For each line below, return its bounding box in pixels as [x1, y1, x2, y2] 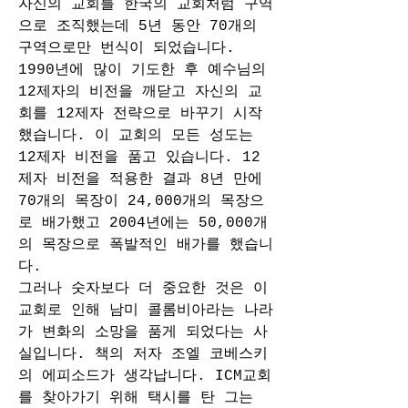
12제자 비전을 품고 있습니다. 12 [18, 149, 260, 166]
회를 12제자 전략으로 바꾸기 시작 [18, 106, 262, 122]
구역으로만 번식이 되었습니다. [18, 40, 235, 56]
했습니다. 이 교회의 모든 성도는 [18, 127, 253, 144]
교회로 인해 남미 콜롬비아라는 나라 [18, 302, 273, 319]
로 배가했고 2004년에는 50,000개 [18, 215, 268, 231]
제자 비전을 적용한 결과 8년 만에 [18, 171, 262, 188]
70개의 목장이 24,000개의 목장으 [18, 193, 264, 209]
